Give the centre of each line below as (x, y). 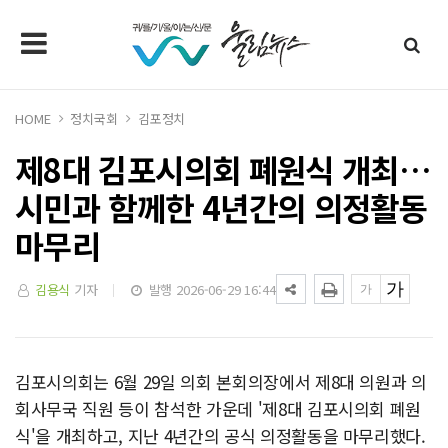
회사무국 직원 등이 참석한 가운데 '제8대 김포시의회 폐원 (218, 408)
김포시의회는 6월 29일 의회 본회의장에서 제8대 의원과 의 (221, 381)
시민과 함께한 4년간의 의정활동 (221, 207)
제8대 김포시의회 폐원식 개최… (223, 169)
